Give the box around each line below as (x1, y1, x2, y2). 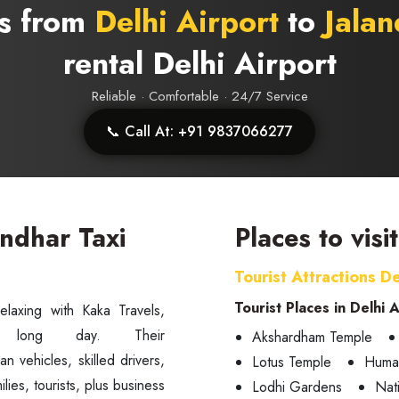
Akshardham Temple (252, 327, 372, 347)
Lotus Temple (252, 352, 331, 372)
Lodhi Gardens (252, 377, 342, 397)
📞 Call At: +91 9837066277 (106, 121, 293, 142)
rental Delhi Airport (62, 42, 337, 85)
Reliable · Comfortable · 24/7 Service (91, 86, 308, 106)
